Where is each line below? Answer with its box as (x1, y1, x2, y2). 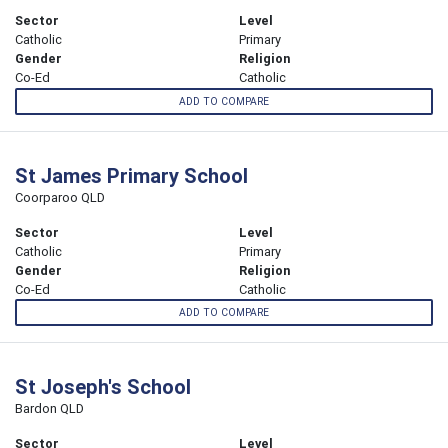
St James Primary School (15, 162, 248, 188)
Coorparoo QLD (15, 188, 105, 206)
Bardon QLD (15, 399, 84, 417)
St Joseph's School (15, 373, 191, 399)
